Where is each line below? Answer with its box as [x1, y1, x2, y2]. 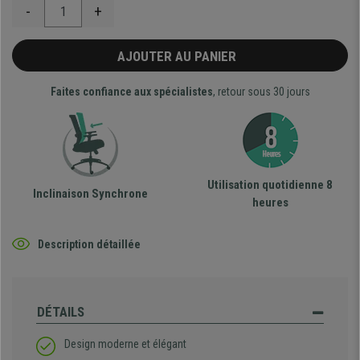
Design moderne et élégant [64, 337, 186, 351]
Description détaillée [38, 237, 141, 251]
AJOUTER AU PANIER [117, 48, 243, 65]
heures [252, 195, 288, 211]
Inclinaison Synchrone [32, 186, 148, 202]
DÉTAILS [37, 304, 84, 321]
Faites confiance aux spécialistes [50, 85, 213, 99]
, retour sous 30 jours [212, 85, 310, 99]
